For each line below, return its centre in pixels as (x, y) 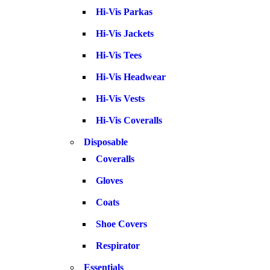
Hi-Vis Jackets (125, 33)
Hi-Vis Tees (119, 55)
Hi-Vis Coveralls (129, 120)
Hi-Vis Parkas (124, 12)
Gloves (109, 181)
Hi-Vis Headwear (131, 77)
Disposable (106, 142)
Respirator (118, 246)
